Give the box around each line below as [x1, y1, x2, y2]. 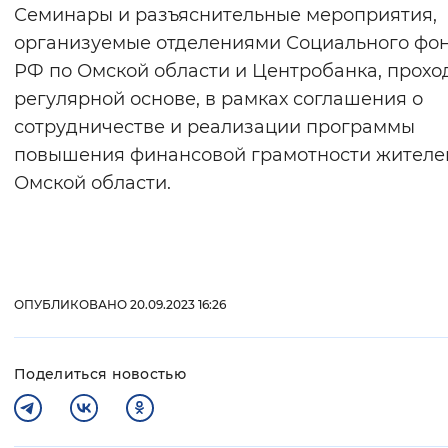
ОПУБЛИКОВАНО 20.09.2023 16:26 [14, 297, 226, 313]
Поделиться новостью [14, 365, 187, 384]
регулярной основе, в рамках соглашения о [14, 88, 423, 111]
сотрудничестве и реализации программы [14, 116, 415, 139]
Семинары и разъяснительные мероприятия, [14, 4, 437, 27]
